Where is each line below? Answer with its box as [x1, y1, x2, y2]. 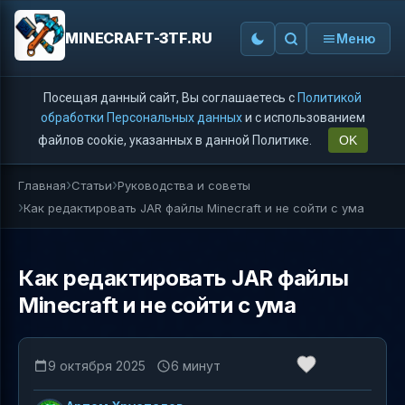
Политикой [297, 90, 362, 105]
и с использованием [241, 110, 365, 125]
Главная [18, 177, 66, 193]
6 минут [171, 357, 221, 373]
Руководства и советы [118, 177, 250, 193]
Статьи [71, 177, 112, 193]
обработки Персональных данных [40, 110, 242, 125]
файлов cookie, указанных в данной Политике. [37, 133, 315, 147]
